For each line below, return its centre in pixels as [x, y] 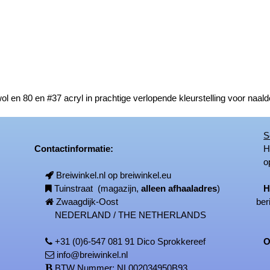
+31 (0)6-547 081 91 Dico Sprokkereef [130, 241]
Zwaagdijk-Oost [87, 201]
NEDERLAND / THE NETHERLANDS [126, 215]
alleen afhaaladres [179, 188]
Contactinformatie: [71, 148]
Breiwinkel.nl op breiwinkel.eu [114, 175]
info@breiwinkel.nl [93, 254]
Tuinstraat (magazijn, [98, 188]
